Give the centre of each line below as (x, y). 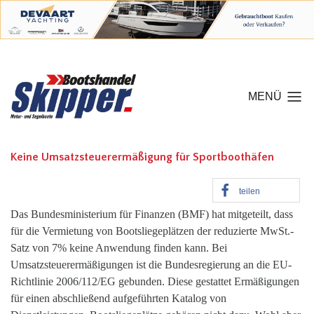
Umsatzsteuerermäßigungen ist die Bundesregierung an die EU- (151, 265)
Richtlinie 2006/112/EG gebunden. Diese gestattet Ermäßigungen (155, 281)
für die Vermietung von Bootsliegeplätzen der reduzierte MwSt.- (152, 231)
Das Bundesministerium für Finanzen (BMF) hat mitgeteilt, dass (152, 214)
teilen (250, 191)
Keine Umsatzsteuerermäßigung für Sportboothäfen (142, 157)
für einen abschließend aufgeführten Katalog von (118, 298)
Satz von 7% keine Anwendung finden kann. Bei (119, 248)
